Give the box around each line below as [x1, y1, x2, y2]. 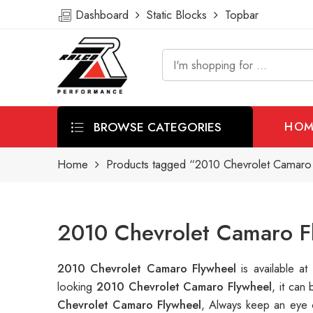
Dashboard [72, 6, 136, 23]
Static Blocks [140, 6, 214, 23]
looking [57, 278, 96, 296]
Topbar [218, 6, 259, 23]
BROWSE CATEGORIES [90, 117, 221, 136]
